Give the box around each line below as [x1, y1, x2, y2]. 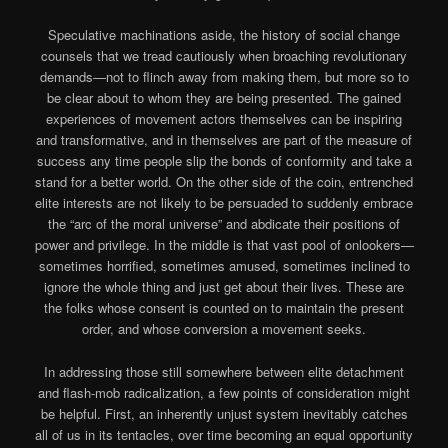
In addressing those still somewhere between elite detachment [44, 361, 404, 381]
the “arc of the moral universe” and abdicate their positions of [48, 214, 400, 234]
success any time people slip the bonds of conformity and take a [36, 151, 412, 171]
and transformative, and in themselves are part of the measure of [36, 130, 412, 150]
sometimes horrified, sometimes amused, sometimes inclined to [38, 256, 410, 276]
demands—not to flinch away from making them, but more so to [39, 67, 409, 87]
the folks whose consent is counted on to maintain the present [44, 298, 404, 318]
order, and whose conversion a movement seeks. [82, 319, 366, 339]
